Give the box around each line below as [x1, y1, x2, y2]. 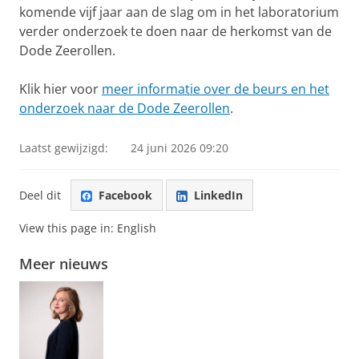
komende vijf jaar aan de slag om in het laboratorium [19, 3, 339, 22]
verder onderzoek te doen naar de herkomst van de [19, 22, 332, 41]
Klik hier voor [19, 80, 102, 99]
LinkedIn [194, 187, 243, 203]
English [117, 220, 156, 236]
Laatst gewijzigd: [19, 140, 108, 156]
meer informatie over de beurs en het [102, 80, 329, 99]
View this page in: [19, 220, 117, 236]
